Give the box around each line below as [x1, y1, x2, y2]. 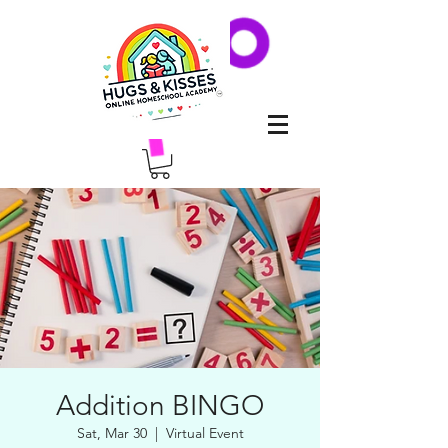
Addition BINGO [56, 389, 264, 423]
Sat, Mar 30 [76, 424, 147, 443]
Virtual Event [165, 424, 244, 443]
